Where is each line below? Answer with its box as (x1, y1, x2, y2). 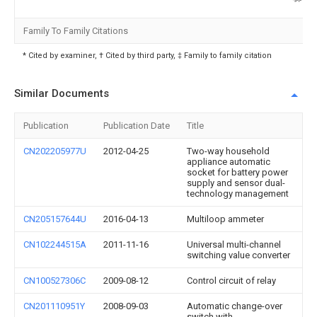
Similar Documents (14, 86, 109, 100)
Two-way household (187, 145, 270, 156)
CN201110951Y (23, 300, 85, 311)
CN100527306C (23, 275, 86, 286)
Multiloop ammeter (187, 213, 264, 224)
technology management (187, 188, 289, 199)
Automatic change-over (187, 300, 282, 311)
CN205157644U (23, 213, 86, 224)
